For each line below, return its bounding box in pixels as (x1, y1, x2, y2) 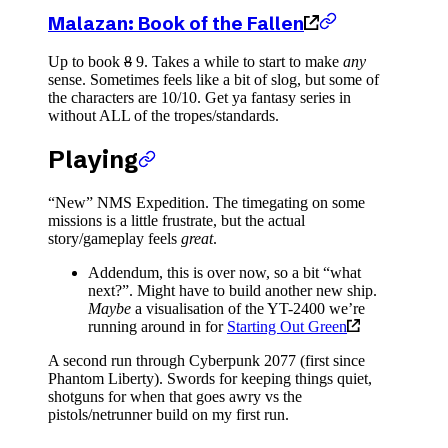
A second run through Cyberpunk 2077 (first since (48, 352, 365, 370)
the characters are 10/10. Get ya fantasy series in (48, 89, 351, 107)
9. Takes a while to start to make (132, 53, 343, 71)
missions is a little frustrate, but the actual (48, 212, 305, 230)
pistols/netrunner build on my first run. (48, 406, 289, 424)
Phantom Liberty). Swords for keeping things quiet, (48, 370, 372, 388)
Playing (48, 145, 138, 175)
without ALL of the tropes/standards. (48, 107, 279, 125)
